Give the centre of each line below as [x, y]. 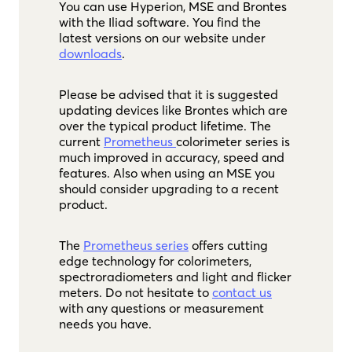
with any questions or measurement [161, 308]
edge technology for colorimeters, [155, 260]
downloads [90, 53]
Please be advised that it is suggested [168, 94]
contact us [242, 292]
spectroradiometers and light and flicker [175, 276]
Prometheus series [136, 245]
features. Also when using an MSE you [167, 172]
